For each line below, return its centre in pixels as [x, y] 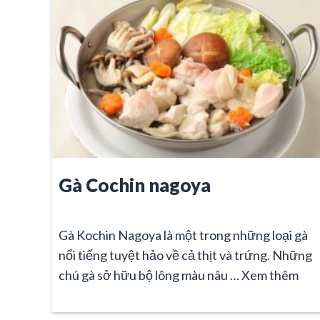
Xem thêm [270, 275]
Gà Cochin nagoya [135, 185]
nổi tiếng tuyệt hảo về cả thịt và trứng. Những [185, 255]
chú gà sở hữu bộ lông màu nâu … [150, 275]
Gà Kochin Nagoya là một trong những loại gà [183, 235]
